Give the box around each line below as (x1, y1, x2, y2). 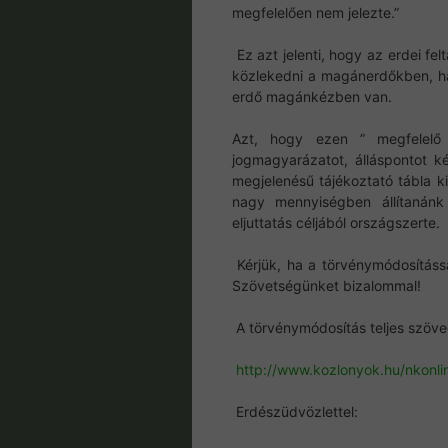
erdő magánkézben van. (232, 88, 392, 106)
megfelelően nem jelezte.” (232, 4, 399, 22)
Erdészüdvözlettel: (232, 403, 358, 421)
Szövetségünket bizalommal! (232, 277, 421, 295)
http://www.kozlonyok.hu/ (236, 361, 405, 379)
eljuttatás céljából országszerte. (232, 214, 440, 232)
